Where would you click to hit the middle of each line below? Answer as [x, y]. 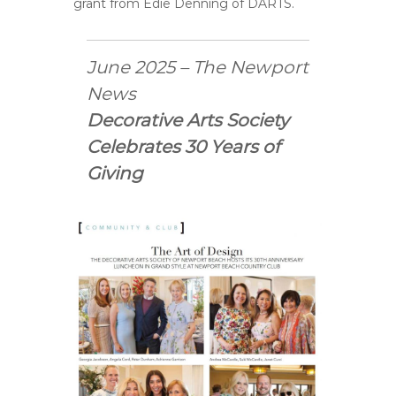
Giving [115, 173]
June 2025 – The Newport [198, 67]
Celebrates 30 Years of [184, 147]
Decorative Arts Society [188, 120]
